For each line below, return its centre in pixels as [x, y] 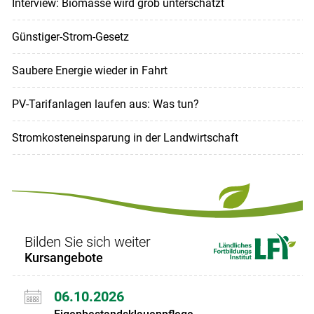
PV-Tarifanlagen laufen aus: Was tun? [105, 104]
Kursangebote [63, 258]
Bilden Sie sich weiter [87, 242]
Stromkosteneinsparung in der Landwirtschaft [125, 138]
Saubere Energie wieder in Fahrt [89, 71]
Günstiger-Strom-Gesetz [70, 37]
